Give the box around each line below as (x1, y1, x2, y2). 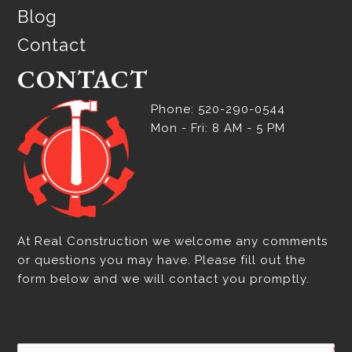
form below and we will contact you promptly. (17, 272, 310, 287)
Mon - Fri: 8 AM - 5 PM (151, 121, 286, 136)
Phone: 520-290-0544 (151, 102, 286, 117)
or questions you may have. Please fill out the (17, 253, 306, 268)
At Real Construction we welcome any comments (17, 234, 328, 249)
